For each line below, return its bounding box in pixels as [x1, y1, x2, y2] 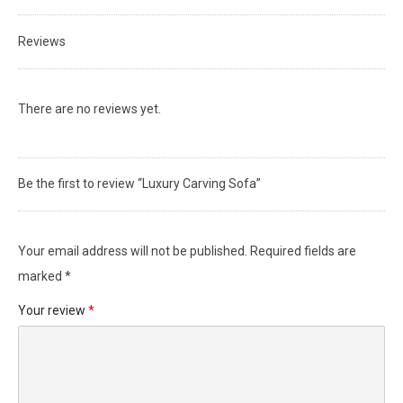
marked [18, 269, 65, 283]
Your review [18, 303, 88, 318]
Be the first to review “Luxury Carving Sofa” [18, 176, 261, 191]
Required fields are [250, 244, 356, 258]
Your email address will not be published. [18, 244, 247, 258]
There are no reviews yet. [18, 102, 161, 116]
